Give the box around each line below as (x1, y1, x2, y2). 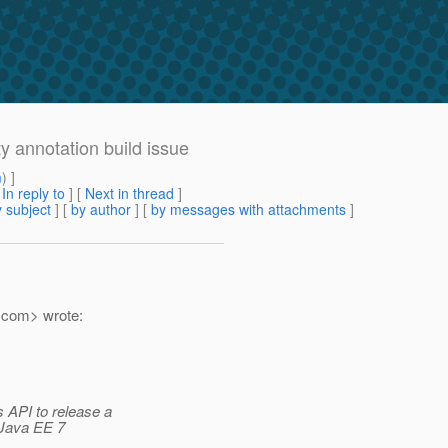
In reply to (2, 183, 65, 204)
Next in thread (85, 183, 174, 204)
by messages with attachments (151, 199, 346, 220)
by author (71, 199, 131, 220)
